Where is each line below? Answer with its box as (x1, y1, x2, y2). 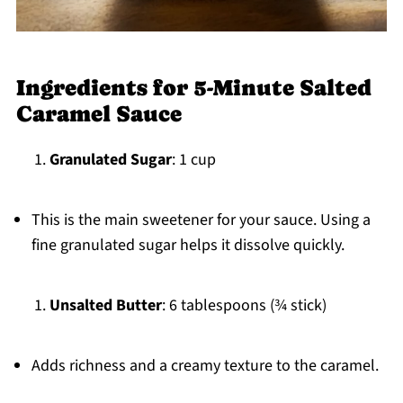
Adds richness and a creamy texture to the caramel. (31, 354, 379, 378)
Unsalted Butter (49, 294, 162, 318)
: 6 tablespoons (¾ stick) (161, 294, 327, 318)
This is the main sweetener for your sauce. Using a (31, 209, 371, 232)
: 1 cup (171, 148, 216, 172)
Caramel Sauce (15, 101, 182, 128)
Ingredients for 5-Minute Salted (15, 75, 372, 102)
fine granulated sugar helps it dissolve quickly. (31, 234, 345, 257)
